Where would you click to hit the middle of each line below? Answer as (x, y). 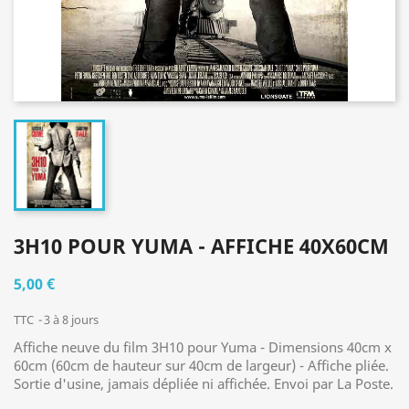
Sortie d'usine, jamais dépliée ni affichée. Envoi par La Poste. (204, 383)
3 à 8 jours (71, 320)
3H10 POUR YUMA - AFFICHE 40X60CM (201, 246)
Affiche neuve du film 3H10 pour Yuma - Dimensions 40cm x (203, 347)
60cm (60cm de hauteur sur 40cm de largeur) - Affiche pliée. (201, 365)
